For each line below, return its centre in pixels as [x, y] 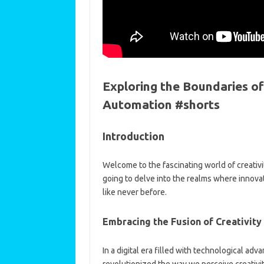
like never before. [134, 192]
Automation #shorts [161, 104]
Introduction [133, 136]
